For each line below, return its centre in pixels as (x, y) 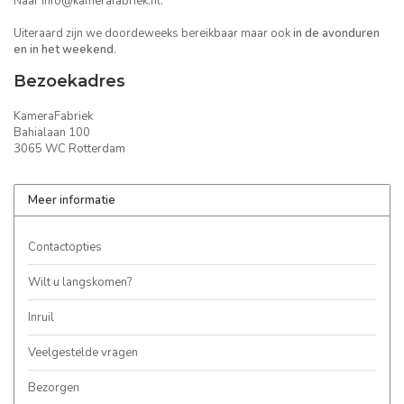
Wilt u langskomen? (80, 282)
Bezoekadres (69, 80)
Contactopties (65, 247)
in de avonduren (336, 34)
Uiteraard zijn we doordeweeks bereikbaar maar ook (153, 34)
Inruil (41, 317)
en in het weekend (64, 50)
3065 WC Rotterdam (69, 148)
